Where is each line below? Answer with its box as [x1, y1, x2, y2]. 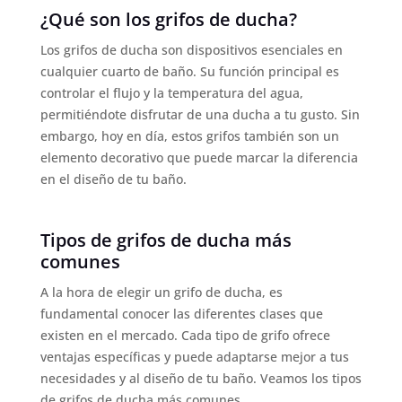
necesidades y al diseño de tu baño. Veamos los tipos [39, 369, 362, 387]
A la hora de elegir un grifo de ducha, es [39, 283, 283, 301]
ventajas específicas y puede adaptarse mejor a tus [39, 347, 349, 365]
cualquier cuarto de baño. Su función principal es [39, 62, 339, 80]
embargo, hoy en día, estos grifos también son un [39, 127, 339, 144]
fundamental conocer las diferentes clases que [39, 304, 323, 322]
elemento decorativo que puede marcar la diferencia [39, 148, 358, 166]
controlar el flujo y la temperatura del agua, [39, 83, 303, 101]
